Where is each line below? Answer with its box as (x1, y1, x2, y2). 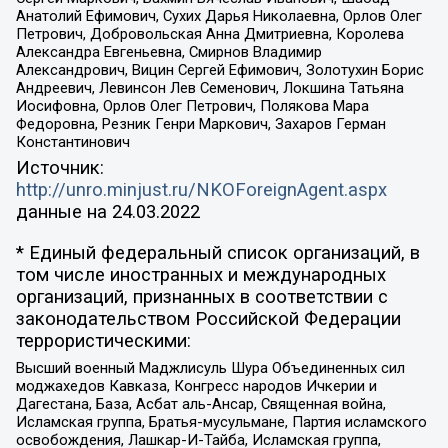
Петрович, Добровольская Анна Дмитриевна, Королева (15, 25, 404, 44)
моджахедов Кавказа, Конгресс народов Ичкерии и (15, 376, 377, 395)
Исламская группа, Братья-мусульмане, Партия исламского (15, 412, 427, 431)
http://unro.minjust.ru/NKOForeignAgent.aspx (15, 178, 387, 201)
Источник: (15, 156, 104, 179)
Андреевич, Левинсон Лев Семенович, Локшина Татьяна (15, 79, 404, 98)
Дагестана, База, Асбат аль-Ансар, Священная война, (15, 394, 386, 413)
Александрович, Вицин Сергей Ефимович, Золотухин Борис (15, 61, 424, 80)
